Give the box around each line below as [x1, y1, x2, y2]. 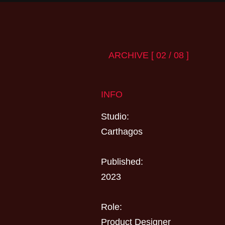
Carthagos [101, 127, 143, 137]
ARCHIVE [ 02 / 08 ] [106, 50, 189, 60]
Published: [101, 157, 143, 167]
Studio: [101, 111, 129, 122]
